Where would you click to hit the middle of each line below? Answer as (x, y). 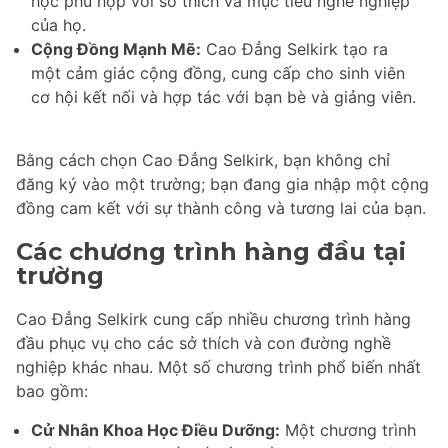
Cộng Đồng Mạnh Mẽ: (116, 48)
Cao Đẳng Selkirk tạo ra (294, 48)
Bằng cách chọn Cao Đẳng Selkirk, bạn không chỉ (203, 159)
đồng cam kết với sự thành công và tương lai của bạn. (221, 207)
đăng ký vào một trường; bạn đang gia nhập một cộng (222, 183)
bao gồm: (52, 391)
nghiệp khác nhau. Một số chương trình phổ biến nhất (218, 367)
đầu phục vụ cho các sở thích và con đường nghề (203, 343)
